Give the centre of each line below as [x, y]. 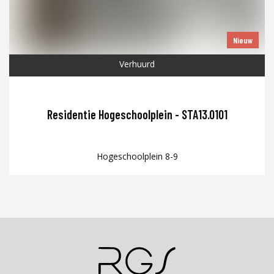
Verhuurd [137, 64]
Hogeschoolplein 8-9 [137, 157]
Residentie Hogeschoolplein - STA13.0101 [137, 115]
